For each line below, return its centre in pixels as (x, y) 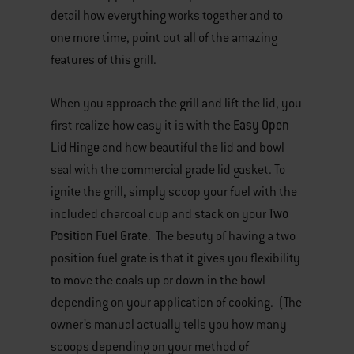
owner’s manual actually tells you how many (169, 325)
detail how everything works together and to (167, 16)
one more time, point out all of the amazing (164, 38)
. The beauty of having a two (222, 236)
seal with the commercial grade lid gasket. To (168, 170)
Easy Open (261, 125)
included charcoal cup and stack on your (160, 214)
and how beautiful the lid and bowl (192, 148)
